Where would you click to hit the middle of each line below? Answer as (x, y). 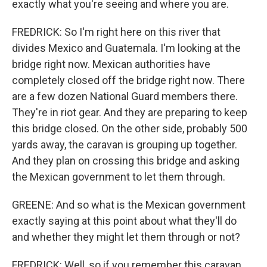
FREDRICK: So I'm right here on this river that (116, 32)
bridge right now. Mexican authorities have (111, 64)
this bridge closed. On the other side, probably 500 (130, 128)
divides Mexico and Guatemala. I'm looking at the (126, 48)
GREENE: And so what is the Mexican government (129, 205)
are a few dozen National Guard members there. (125, 96)
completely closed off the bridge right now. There (128, 80)
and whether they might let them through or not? (126, 237)
